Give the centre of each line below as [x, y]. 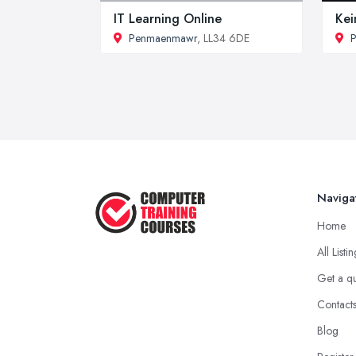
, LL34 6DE [223, 38]
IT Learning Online [168, 18]
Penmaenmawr [163, 38]
